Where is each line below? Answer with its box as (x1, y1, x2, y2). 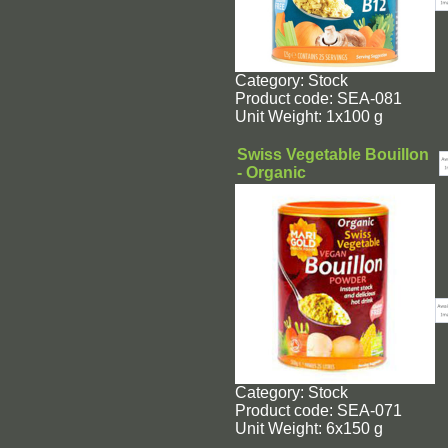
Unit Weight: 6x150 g (234, 420, 383, 437)
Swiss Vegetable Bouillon (236, 146, 429, 163)
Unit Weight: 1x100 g (234, 108, 383, 125)
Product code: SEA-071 (234, 402, 402, 419)
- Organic (236, 164, 306, 181)
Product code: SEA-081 (234, 90, 402, 107)
